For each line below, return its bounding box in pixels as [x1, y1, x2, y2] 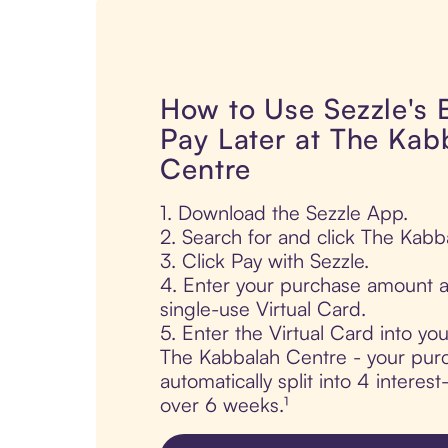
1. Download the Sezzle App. [160, 200, 408, 226]
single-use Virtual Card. [160, 296, 366, 322]
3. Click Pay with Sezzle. [160, 248, 369, 274]
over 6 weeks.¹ [160, 392, 288, 418]
